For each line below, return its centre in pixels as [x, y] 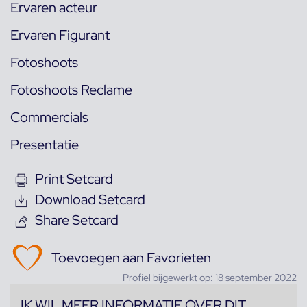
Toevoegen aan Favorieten [131, 258]
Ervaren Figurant [60, 35]
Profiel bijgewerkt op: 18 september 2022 [210, 278]
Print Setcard [74, 179]
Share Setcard [77, 220]
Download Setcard [90, 200]
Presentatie [45, 145]
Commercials [49, 118]
